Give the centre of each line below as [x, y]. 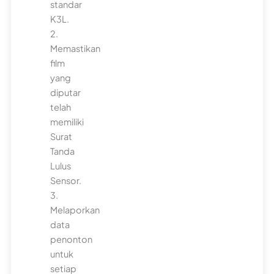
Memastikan [76, 48]
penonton [72, 239]
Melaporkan [75, 209]
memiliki [67, 121]
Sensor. [66, 180]
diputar [66, 92]
